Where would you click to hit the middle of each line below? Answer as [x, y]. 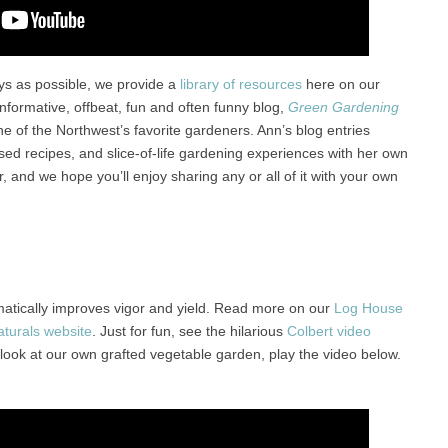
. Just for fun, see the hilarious [189, 331]
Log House [368, 308]
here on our [340, 84]
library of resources [240, 84]
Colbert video [328, 331]
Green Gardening [343, 107]
